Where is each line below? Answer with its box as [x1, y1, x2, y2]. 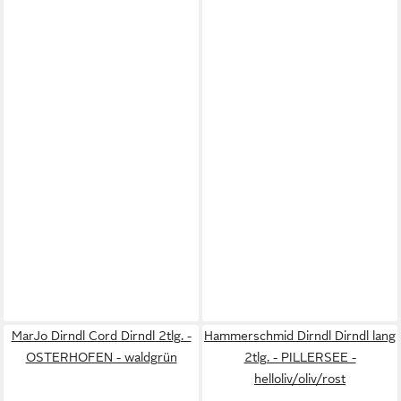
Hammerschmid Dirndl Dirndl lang [204, 328, 396, 344]
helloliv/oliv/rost [254, 371, 346, 387]
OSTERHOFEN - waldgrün [25, 350, 177, 365]
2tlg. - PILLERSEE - [243, 350, 356, 365]
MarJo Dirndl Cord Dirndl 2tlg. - [11, 328, 192, 344]
